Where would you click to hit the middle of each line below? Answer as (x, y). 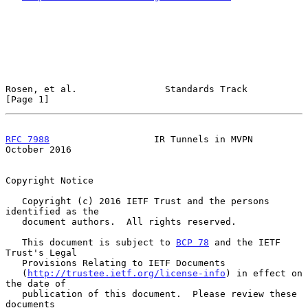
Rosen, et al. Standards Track (126, 89)
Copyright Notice (49, 180)
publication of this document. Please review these (14, 294)
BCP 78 (192, 242)
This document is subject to (99, 242)
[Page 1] (27, 99)
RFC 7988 (27, 139)
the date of (36, 283)
